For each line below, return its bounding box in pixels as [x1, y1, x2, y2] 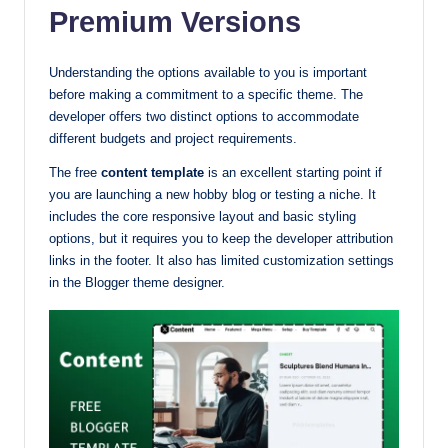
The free [49, 164, 101, 180]
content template [101, 164, 204, 180]
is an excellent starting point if [204, 164, 382, 180]
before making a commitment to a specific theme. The [49, 86, 363, 102]
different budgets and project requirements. [49, 130, 297, 146]
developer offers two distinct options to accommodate [49, 108, 359, 124]
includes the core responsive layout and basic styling [49, 208, 356, 224]
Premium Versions [49, 5, 301, 38]
